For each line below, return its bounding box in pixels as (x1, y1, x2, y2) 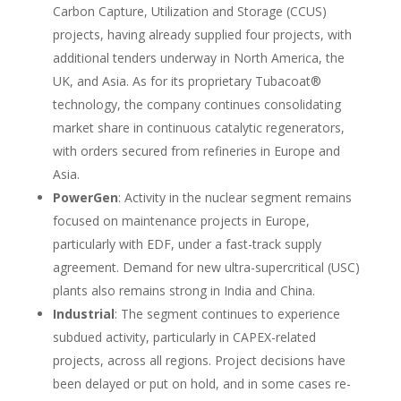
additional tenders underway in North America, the (52, 48, 345, 66)
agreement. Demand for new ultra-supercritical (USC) (52, 258, 360, 276)
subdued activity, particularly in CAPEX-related (52, 328, 316, 346)
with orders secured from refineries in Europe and (52, 141, 340, 159)
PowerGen (52, 188, 118, 206)
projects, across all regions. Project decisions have (52, 351, 346, 369)
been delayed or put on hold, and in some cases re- (52, 374, 351, 392)
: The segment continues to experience (114, 304, 340, 322)
